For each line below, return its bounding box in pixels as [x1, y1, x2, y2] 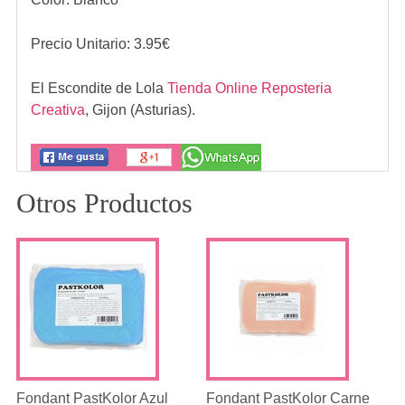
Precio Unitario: [30, 36, 134, 52]
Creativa [30, 102, 85, 118]
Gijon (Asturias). [91, 102, 195, 118]
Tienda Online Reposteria [166, 80, 332, 97]
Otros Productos [15, 188, 193, 219]
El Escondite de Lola [30, 80, 167, 97]
